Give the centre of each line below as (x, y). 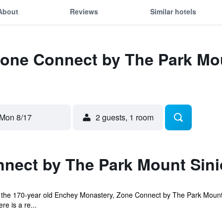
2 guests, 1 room (125, 117)
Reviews (84, 11)
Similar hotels (173, 11)
